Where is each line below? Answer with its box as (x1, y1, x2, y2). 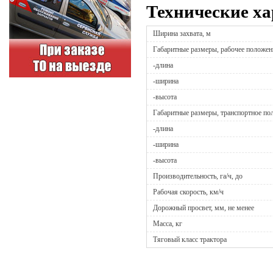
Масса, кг (153, 219, 182, 229)
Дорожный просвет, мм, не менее (153, 204, 254, 213)
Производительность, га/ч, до (153, 172, 243, 181)
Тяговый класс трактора (153, 235, 227, 244)
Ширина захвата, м (153, 29, 211, 38)
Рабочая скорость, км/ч (153, 188, 224, 197)
